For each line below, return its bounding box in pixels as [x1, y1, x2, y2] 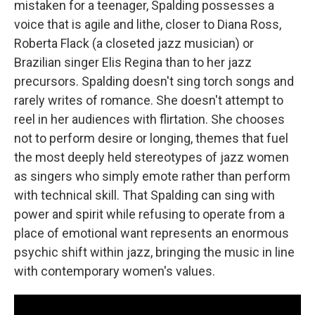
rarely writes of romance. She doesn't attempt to [14, 92, 283, 108]
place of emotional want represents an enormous [14, 225, 289, 240]
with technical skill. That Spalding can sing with [14, 187, 275, 202]
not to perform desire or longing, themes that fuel [14, 130, 288, 146]
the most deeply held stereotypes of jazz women [14, 149, 289, 165]
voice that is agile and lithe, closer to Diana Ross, [14, 16, 281, 32]
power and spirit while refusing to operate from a [14, 206, 285, 221]
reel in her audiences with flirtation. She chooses [14, 111, 285, 127]
